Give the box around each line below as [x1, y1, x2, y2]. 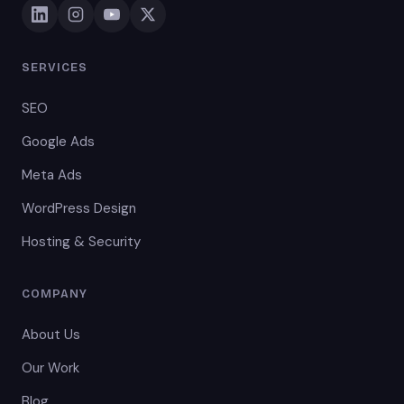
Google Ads [22, 133, 95, 151]
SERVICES [22, 60, 88, 75]
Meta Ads [22, 166, 82, 184]
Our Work [22, 359, 79, 377]
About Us [22, 326, 80, 344]
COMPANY [22, 287, 88, 301]
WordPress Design [22, 199, 136, 217]
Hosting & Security [22, 233, 141, 251]
